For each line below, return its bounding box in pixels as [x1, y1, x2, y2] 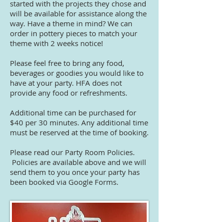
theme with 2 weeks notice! [10, 38, 103, 48]
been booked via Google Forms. [10, 177, 118, 187]
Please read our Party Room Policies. [10, 147, 135, 157]
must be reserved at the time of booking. [10, 127, 149, 137]
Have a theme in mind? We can [27, 18, 132, 28]
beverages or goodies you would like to [10, 68, 144, 78]
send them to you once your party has [10, 167, 140, 177]
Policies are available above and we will [10, 157, 146, 167]
